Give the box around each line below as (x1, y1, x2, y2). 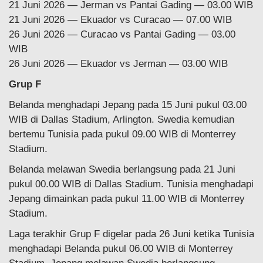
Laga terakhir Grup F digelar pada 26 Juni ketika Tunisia (9, 228, 254, 240)
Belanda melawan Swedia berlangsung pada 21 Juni (9, 163, 235, 175)
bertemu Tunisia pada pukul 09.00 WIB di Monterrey (9, 128, 236, 140)
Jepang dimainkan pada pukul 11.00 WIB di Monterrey (9, 193, 245, 204)
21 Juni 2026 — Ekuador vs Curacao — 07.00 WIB (9, 14, 232, 25)
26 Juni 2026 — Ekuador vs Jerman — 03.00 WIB (9, 58, 228, 69)
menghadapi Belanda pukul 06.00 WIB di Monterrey (9, 242, 233, 254)
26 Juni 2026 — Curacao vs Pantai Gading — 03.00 (9, 28, 235, 40)
